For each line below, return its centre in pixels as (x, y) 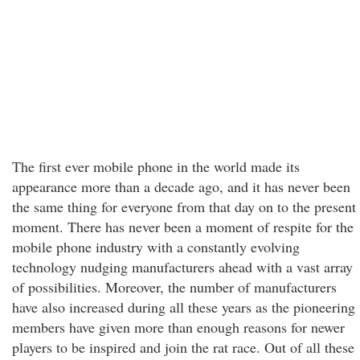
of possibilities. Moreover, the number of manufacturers (174, 287)
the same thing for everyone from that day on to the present (184, 207)
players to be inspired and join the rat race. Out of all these (183, 347)
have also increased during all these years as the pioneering (184, 307)
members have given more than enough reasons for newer (178, 327)
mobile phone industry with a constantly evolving (156, 247)
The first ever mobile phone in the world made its (156, 166)
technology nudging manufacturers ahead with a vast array (182, 267)
